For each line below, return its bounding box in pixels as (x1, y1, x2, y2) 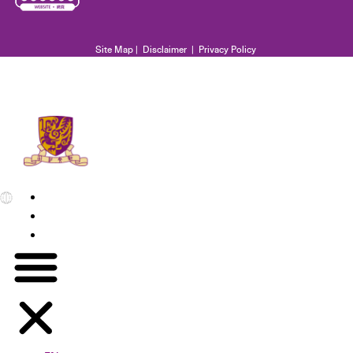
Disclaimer (142, 43, 187, 55)
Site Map (95, 43, 133, 55)
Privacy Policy (198, 43, 256, 55)
